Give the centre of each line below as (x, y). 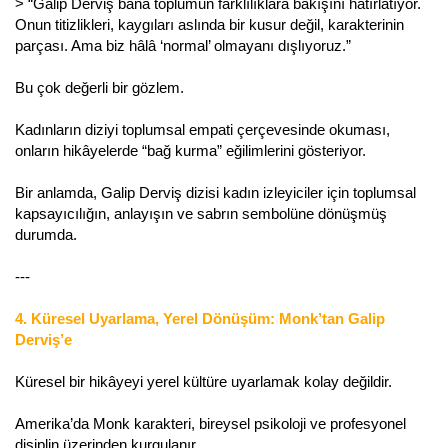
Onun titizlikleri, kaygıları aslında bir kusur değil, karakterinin (209, 24)
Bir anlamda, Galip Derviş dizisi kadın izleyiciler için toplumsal (215, 192)
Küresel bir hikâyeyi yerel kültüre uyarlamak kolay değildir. (203, 381)
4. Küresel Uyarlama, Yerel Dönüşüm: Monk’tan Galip (200, 318)
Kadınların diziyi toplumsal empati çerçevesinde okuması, (202, 129)
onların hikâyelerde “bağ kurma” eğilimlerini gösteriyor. (190, 150)
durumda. (46, 234)
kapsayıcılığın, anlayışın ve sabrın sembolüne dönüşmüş (201, 213)
